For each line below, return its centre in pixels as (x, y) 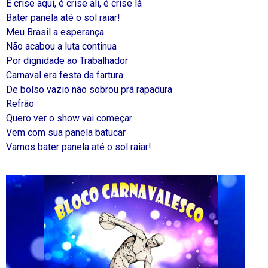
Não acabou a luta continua (61, 46)
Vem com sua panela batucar (66, 133)
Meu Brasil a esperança (55, 32)
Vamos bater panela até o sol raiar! (79, 147)
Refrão (20, 104)
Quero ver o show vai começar (69, 118)
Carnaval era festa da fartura (65, 75)
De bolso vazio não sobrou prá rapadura (89, 89)
